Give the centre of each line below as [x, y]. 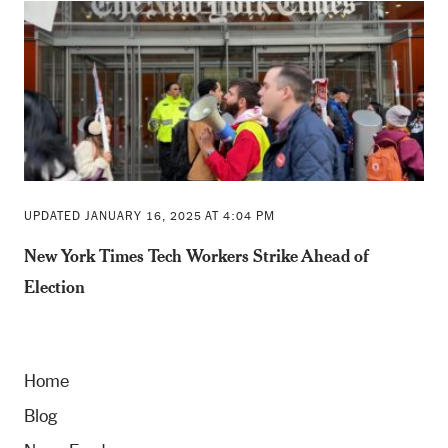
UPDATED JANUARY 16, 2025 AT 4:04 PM [149, 216]
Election [54, 287]
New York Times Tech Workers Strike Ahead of [196, 256]
